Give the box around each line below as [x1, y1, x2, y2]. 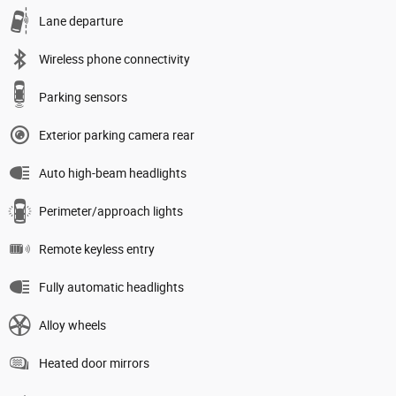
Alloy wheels [39, 317, 106, 332]
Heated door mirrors [39, 355, 149, 370]
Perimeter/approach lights [39, 203, 183, 218]
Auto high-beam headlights [39, 165, 187, 180]
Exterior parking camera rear [39, 127, 194, 142]
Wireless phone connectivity [39, 51, 190, 66]
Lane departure [39, 13, 123, 28]
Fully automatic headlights [39, 279, 184, 294]
